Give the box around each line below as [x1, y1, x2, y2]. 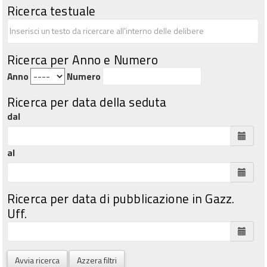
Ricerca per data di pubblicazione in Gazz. [7, 188, 235, 208]
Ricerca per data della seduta [7, 92, 167, 111]
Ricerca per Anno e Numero [7, 49, 158, 69]
